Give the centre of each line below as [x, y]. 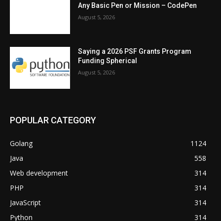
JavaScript [25, 203]
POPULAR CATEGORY [53, 120]
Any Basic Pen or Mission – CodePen [138, 6]
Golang [21, 144]
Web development [39, 173]
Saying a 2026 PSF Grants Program [135, 51]
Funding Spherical [108, 60]
